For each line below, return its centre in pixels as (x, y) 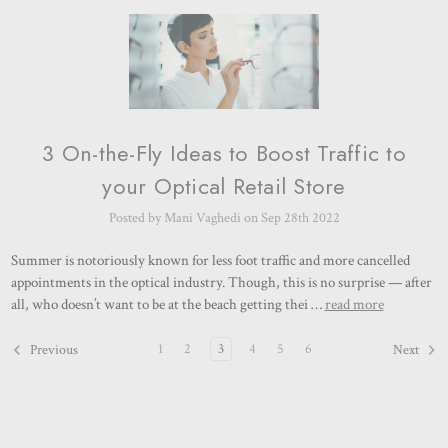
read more (354, 304)
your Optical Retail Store (224, 185)
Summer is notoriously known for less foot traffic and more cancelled (210, 260)
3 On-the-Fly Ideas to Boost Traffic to (224, 152)
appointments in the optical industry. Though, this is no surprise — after (221, 282)
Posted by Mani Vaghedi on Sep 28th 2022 (224, 217)
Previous (52, 349)
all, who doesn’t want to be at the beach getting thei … (167, 304)
